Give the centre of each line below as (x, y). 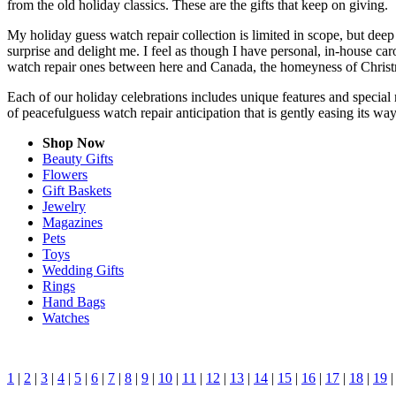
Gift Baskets (77, 190)
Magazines (72, 222)
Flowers (65, 174)
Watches (66, 317)
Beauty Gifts (78, 158)
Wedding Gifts (83, 270)
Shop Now (74, 142)
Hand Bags (74, 301)
